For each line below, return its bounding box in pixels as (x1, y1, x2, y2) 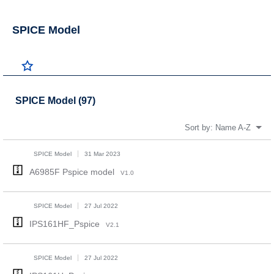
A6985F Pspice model (29, 167, 114, 177)
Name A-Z (215, 123, 251, 132)
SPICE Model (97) (15, 95, 95, 106)
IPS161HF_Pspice (29, 219, 100, 229)
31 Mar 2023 (84, 150, 120, 157)
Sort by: (185, 123, 216, 132)
